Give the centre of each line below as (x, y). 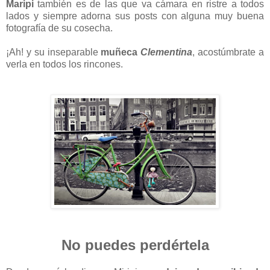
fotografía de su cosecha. (59, 28)
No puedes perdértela (135, 245)
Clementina (167, 52)
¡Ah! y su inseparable (54, 52)
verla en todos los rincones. (64, 64)
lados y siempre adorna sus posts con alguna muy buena (135, 16)
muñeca (121, 52)
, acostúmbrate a (228, 52)
